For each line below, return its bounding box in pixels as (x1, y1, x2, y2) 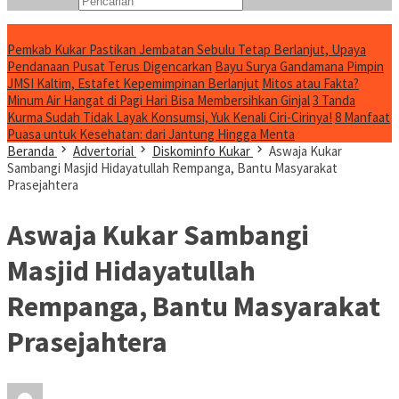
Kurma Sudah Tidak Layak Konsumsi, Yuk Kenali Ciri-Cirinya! (7, 109, 332, 126)
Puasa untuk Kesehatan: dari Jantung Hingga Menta (7, 126, 295, 142)
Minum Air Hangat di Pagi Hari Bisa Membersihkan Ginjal (7, 92, 310, 109)
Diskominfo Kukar (152, 142, 250, 159)
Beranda (7, 142, 54, 159)
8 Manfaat (335, 109, 390, 126)
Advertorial (73, 142, 134, 159)
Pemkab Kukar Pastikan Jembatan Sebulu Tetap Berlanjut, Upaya (7, 41, 366, 58)
